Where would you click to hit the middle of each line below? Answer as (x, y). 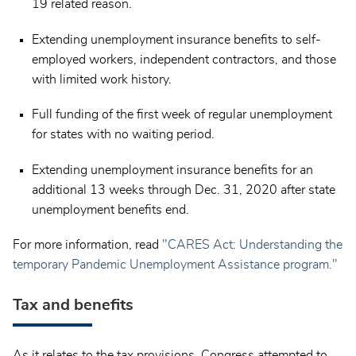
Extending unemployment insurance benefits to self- (176, 39)
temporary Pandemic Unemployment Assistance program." (175, 265)
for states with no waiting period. (123, 135)
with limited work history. (102, 79)
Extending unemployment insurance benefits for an (172, 170)
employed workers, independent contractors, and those (184, 59)
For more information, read (87, 245)
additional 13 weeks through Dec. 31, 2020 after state (184, 190)
